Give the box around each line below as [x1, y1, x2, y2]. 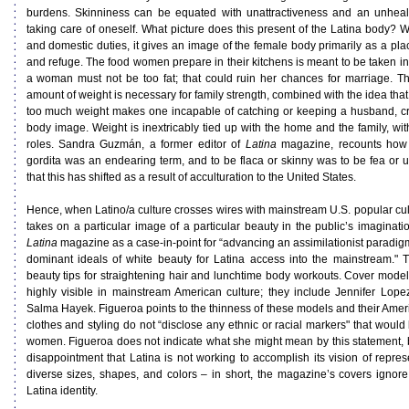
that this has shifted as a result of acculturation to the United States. [26, 171, 356, 184]
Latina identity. [26, 384, 98, 397]
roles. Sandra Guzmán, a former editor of [26, 138, 246, 151]
